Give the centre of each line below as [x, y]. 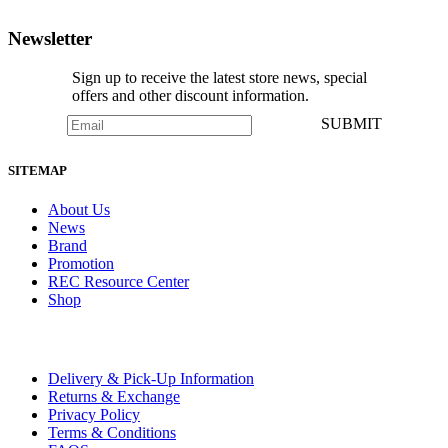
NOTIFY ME [52, 18]
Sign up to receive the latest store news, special [219, 78]
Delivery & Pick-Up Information [151, 378]
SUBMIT [351, 124]
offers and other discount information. [190, 96]
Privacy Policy [94, 414]
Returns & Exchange [114, 396]
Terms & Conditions [112, 432]
